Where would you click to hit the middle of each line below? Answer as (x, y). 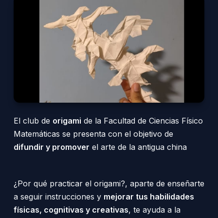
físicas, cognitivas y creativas (71, 209)
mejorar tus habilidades (149, 196)
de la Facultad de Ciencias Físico (142, 120)
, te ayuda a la (154, 209)
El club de (33, 120)
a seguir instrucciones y (59, 196)
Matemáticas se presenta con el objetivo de (93, 134)
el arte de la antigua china (138, 147)
